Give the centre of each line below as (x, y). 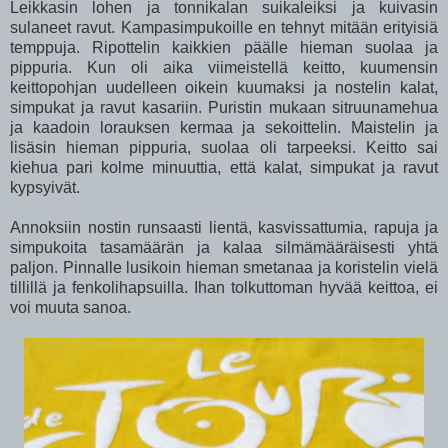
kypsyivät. (47, 187)
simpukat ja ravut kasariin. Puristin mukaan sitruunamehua (224, 107)
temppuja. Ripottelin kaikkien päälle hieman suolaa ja (224, 47)
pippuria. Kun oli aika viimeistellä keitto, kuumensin (224, 67)
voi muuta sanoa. (72, 307)
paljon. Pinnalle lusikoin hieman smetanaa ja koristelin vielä (224, 267)
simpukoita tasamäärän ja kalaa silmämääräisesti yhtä (224, 247)
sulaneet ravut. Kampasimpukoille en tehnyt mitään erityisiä (224, 27)
